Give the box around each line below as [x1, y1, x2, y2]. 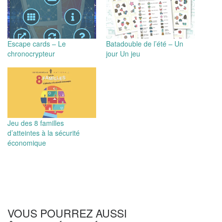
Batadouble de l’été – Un [106, 38, 183, 49]
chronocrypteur [7, 48, 55, 58]
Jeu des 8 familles [7, 118, 64, 128]
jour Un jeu [106, 48, 140, 58]
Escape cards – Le [7, 38, 66, 49]
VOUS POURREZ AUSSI [7, 205, 127, 221]
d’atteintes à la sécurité [7, 128, 80, 138]
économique [7, 138, 46, 148]
